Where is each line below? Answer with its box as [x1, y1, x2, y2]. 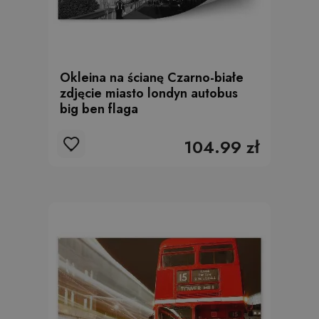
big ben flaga [60, 100, 138, 118]
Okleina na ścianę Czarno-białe [60, 68, 244, 87]
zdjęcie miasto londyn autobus [60, 84, 238, 103]
